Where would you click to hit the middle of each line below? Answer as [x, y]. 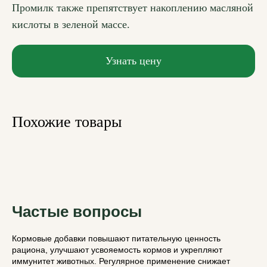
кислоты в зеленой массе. [71, 25]
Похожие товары [67, 122]
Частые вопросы [77, 212]
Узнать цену [133, 61]
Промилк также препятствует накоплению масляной [133, 8]
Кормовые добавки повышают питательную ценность [116, 239]
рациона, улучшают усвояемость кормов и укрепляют [117, 250]
